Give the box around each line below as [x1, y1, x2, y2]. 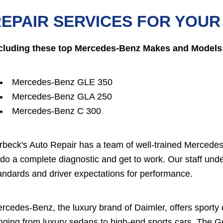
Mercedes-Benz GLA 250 [12, 92, 112, 102]
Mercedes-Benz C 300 [12, 106, 101, 116]
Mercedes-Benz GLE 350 [12, 77, 112, 88]
